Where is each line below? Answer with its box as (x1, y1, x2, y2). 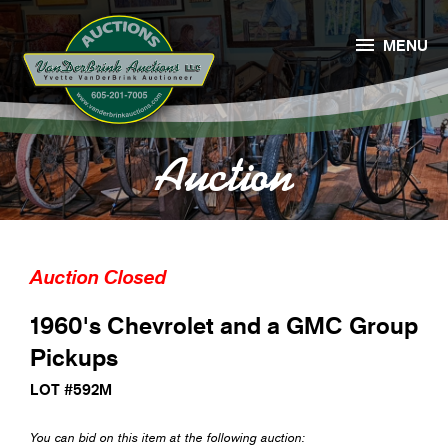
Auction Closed (30, 265, 167, 290)
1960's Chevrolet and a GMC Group (30, 311, 418, 340)
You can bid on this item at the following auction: (30, 429, 305, 446)
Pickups (30, 343, 118, 372)
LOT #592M (30, 380, 112, 399)
